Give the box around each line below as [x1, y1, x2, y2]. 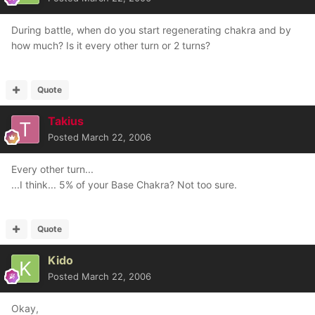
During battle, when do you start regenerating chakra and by [11, 24, 291, 36]
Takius [48, 114, 84, 128]
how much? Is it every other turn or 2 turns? [11, 39, 210, 51]
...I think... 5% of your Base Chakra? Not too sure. [11, 179, 237, 191]
